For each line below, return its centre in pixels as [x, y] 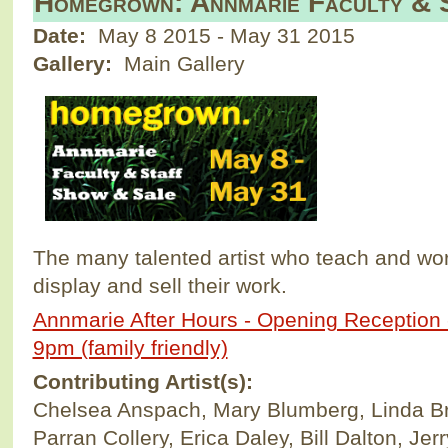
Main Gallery [181, 63]
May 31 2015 [292, 35]
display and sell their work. [159, 285]
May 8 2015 [157, 35]
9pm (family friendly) [130, 347]
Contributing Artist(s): [145, 381]
